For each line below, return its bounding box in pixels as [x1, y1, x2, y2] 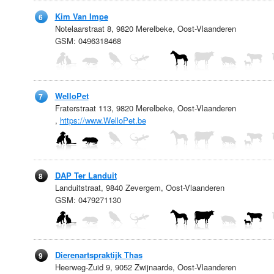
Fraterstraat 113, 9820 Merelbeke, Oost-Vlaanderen [54, 102, 236, 114]
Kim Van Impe [54, 10, 108, 22]
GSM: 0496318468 [54, 35, 121, 46]
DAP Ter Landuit [54, 169, 117, 181]
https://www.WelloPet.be [59, 114, 146, 126]
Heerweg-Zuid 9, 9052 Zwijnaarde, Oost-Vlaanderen [54, 261, 236, 273]
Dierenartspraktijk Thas [54, 249, 143, 261]
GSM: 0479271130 [54, 194, 121, 206]
